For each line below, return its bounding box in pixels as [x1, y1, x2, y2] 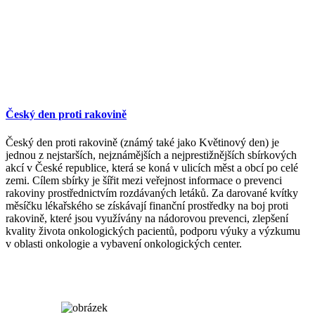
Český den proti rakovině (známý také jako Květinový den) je [6, 136, 279, 148]
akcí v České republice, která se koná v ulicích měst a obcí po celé [6, 161, 298, 174]
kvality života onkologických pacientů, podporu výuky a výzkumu [6, 224, 300, 237]
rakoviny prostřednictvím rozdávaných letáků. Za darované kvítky [6, 186, 298, 199]
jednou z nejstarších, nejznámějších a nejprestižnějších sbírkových [6, 148, 297, 161]
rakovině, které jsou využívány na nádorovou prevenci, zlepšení [6, 212, 288, 224]
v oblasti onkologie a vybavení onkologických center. [6, 237, 242, 250]
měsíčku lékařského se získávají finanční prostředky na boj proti [6, 199, 288, 212]
